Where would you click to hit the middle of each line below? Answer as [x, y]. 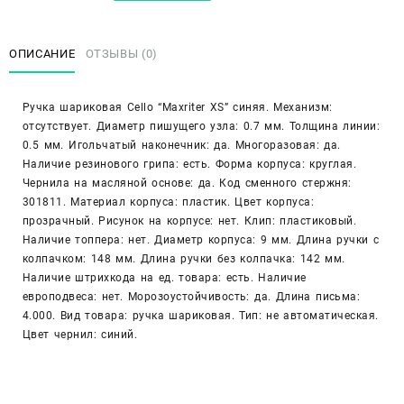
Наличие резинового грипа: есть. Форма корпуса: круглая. [190, 164]
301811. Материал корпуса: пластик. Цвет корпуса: [169, 202]
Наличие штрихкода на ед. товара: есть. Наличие [165, 278]
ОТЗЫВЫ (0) [122, 54]
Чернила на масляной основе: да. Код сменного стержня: [187, 183]
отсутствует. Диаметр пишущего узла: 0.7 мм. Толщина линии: [202, 126]
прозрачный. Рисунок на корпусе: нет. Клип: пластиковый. [190, 221]
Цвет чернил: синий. [80, 335]
